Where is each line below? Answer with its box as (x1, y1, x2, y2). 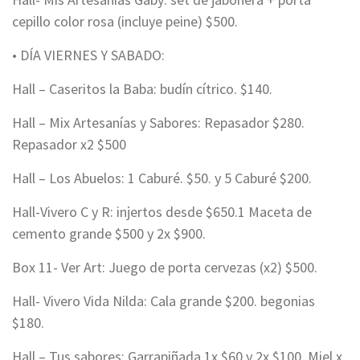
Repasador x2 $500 (12, 135, 126, 154)
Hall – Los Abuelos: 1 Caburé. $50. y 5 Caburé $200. (12, 169, 312, 188)
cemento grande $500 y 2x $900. (12, 224, 206, 243)
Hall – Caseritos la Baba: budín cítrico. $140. (12, 80, 272, 99)
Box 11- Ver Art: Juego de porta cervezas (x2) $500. (12, 258, 317, 277)
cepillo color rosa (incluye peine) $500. (12, 12, 238, 31)
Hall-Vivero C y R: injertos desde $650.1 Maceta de (12, 202, 312, 222)
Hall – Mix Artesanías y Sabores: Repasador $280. (12, 113, 305, 133)
